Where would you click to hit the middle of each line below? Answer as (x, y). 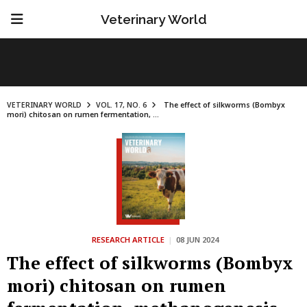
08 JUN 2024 (197, 240)
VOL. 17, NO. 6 (121, 105)
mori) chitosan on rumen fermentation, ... (83, 114)
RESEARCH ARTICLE (128, 240)
